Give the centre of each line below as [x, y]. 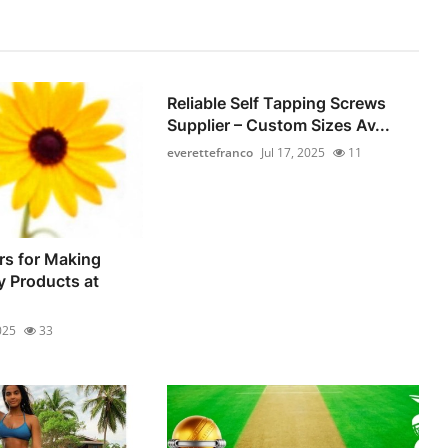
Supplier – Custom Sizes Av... [279, 125]
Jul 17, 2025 [293, 152]
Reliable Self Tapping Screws [277, 103]
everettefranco [210, 152]
